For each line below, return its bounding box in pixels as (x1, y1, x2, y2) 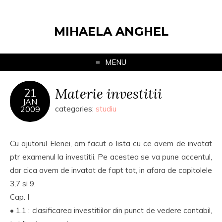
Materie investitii (55, 85, 162, 102)
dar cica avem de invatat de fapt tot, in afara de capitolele (10, 166, 212, 175)
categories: (55, 104, 96, 113)
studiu (96, 104, 116, 113)
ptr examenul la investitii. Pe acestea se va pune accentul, (10, 152, 212, 162)
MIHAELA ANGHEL (54, 24, 168, 39)
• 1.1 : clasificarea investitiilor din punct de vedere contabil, (10, 206, 212, 215)
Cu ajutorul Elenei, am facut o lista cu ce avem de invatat (10, 139, 212, 148)
